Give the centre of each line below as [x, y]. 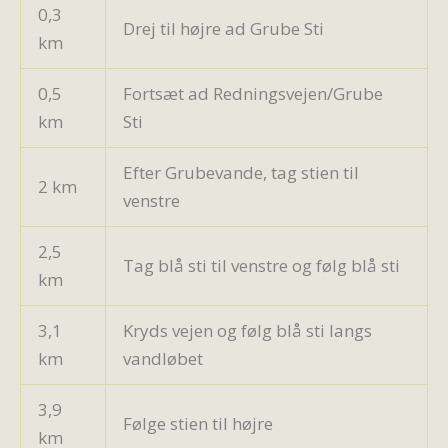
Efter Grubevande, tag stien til [241, 172]
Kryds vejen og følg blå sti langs [247, 330]
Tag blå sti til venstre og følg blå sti [261, 265]
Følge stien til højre [198, 423]
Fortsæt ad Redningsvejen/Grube [253, 93]
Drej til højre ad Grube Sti [223, 28]
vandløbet [165, 358]
